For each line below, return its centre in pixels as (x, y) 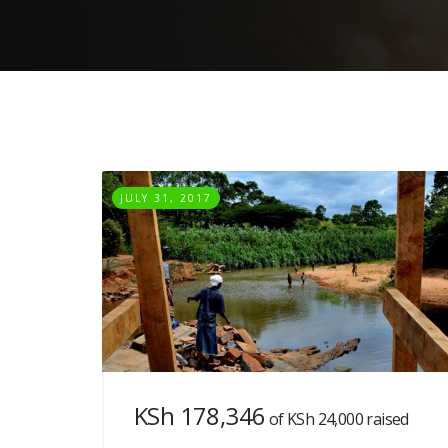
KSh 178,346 (200, 415)
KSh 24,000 (325, 418)
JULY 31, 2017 (166, 198)
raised (386, 418)
